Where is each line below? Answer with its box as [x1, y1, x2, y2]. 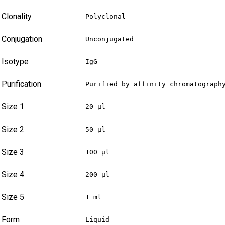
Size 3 [2, 147, 24, 157]
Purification [2, 79, 41, 89]
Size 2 [2, 125, 24, 135]
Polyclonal [85, 13, 126, 21]
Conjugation [2, 34, 42, 44]
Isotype [2, 57, 29, 67]
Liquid [85, 216, 109, 224]
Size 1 [2, 102, 24, 112]
